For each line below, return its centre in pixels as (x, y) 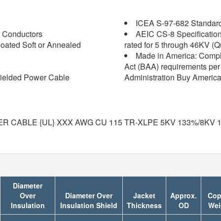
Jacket (144, 195)
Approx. (184, 195)
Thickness (144, 205)
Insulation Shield (89, 205)
